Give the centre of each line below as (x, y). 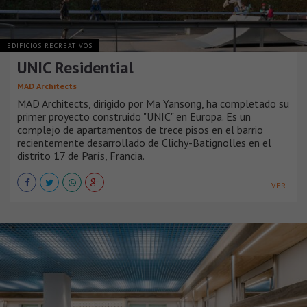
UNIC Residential (75, 68)
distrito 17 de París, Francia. (81, 156)
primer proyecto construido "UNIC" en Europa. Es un (134, 117)
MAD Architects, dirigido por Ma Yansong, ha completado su (153, 104)
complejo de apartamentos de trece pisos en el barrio (140, 130)
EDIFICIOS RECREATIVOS (50, 46)
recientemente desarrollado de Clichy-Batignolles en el (144, 143)
